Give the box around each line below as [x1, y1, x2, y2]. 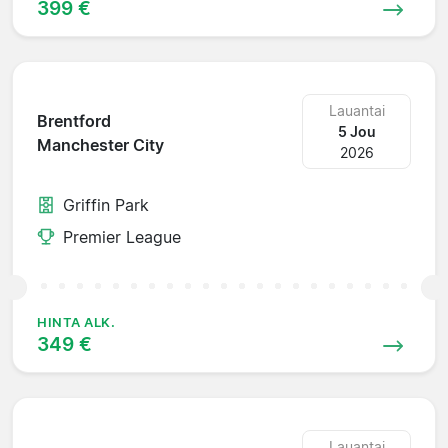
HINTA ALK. [37, 314, 116, 330]
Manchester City [37, 135, 164, 156]
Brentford [37, 111, 111, 132]
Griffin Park [63, 194, 149, 215]
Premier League [63, 226, 181, 247]
